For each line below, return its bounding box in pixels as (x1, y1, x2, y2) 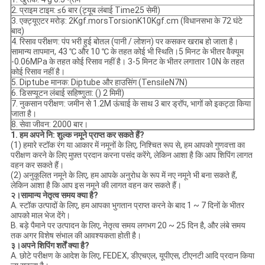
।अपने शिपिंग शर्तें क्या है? (15, 241, 89, 251)
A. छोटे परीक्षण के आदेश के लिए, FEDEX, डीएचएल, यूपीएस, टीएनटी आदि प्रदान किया (10, 251, 254, 261)
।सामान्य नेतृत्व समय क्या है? (15, 190, 98, 201)
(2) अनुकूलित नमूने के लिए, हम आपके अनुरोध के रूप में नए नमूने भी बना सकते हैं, (10, 170, 237, 180)
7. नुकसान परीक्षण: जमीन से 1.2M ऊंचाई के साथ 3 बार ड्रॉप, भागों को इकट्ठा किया (11, 99, 251, 109)
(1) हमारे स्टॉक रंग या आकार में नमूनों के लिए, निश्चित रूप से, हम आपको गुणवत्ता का (10, 140, 245, 150)
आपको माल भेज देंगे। (10, 211, 70, 221)
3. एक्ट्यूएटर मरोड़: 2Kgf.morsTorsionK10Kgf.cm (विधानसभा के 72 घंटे (11, 16, 243, 26)
